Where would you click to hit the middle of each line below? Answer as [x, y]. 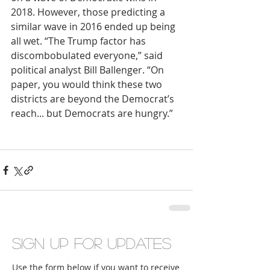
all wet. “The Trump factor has [80, 41]
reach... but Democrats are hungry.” [92, 113]
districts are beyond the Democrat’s [94, 99]
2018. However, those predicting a [89, 12]
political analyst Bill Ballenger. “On [89, 70]
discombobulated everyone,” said [88, 55]
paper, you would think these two [88, 84]
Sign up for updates [92, 243]
